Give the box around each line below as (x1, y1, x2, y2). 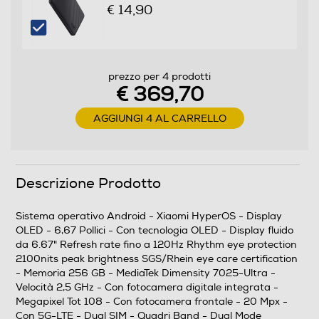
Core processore (18, 17, 95, 31)
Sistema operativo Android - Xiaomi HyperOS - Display (16, 210, 282, 223)
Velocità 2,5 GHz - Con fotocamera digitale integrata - (16, 281, 278, 294)
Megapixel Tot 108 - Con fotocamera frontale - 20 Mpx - (16, 296, 288, 308)
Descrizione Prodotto (16, 174, 161, 193)
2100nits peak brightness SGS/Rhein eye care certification (16, 253, 298, 266)
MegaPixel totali (18, 290, 98, 303)
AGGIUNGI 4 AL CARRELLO (93, 112, 226, 125)
